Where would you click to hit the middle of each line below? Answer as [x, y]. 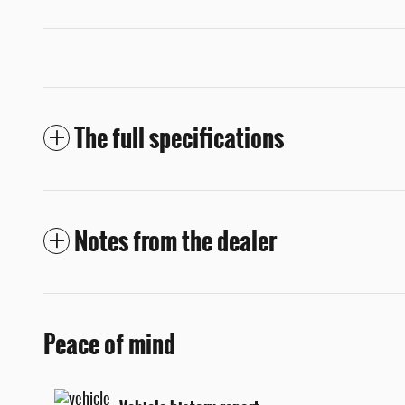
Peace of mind [109, 345]
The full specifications [179, 139]
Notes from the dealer [175, 242]
